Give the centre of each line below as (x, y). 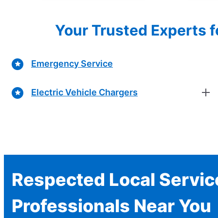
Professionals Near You (111, 206)
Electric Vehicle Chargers (84, 92)
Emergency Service (72, 64)
